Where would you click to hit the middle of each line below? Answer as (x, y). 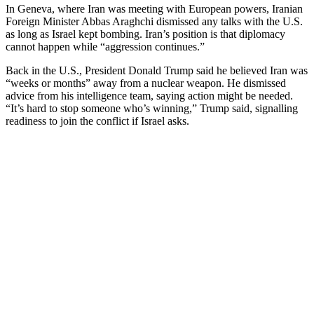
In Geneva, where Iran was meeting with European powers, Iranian (154, 8)
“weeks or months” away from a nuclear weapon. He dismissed (146, 83)
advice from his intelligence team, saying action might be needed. (149, 95)
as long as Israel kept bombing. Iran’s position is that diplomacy (145, 34)
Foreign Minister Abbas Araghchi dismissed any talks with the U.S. (154, 21)
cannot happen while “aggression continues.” (105, 46)
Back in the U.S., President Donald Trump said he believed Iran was (157, 70)
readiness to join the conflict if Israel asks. (97, 121)
